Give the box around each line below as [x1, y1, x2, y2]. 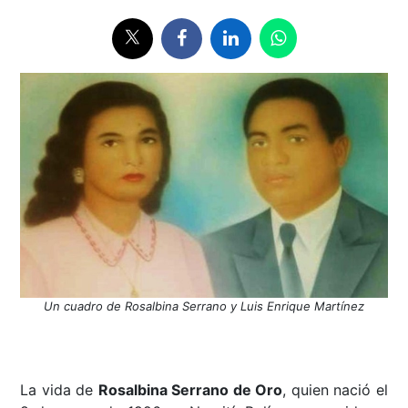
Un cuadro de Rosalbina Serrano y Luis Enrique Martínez [44, 299, 364, 314]
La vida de [20, 381, 98, 400]
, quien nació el [282, 381, 388, 400]
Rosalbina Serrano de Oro [97, 381, 283, 400]
